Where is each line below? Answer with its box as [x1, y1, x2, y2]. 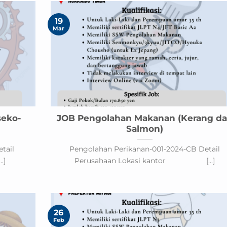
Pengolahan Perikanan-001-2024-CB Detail [69, 144, 220, 154]
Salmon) [126, 124, 164, 134]
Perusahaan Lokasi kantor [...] [74, 156, 215, 166]
